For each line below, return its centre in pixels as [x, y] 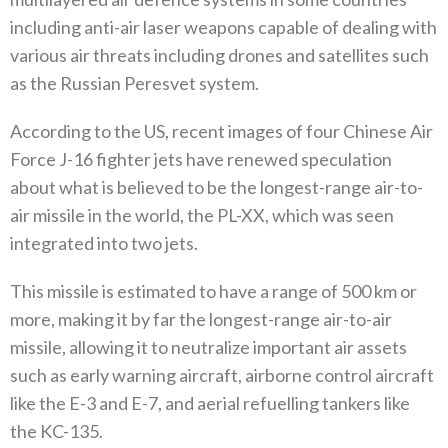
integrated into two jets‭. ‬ [105, 243]
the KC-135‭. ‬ [58, 431]
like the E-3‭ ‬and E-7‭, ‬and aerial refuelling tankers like [210, 403]
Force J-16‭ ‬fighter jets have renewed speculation [201, 159]
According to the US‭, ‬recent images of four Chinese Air [221, 131]
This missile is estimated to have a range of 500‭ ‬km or [213, 291]
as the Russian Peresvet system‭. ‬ [136, 83]
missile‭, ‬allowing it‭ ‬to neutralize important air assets [208, 347]
